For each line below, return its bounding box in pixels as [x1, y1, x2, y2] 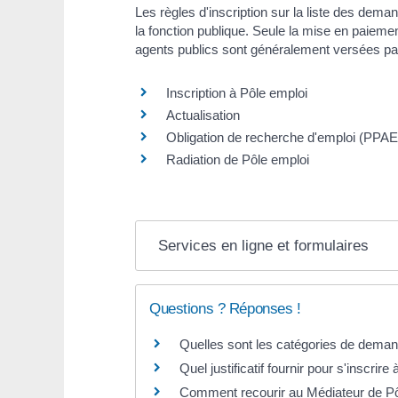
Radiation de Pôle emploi [166, 152, 309, 167]
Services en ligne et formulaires [158, 237, 370, 254]
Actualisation [166, 107, 240, 123]
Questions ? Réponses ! [149, 300, 301, 317]
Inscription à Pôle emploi [166, 85, 307, 100]
